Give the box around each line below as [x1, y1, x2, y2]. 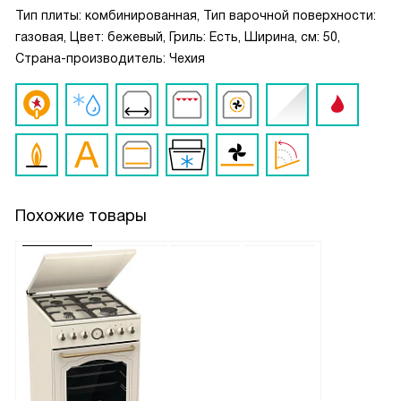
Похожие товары [15, 207, 147, 225]
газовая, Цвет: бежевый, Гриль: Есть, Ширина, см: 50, [15, 30, 340, 44]
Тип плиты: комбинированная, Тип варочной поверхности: [15, 8, 376, 22]
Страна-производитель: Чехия [15, 51, 205, 65]
